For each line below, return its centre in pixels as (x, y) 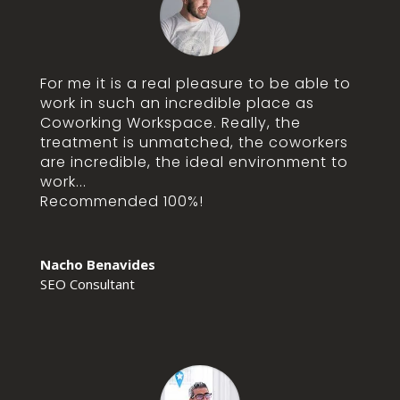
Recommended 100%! (121, 202)
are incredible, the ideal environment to (194, 162)
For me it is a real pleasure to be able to (195, 84)
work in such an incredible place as (177, 104)
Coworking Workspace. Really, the (170, 123)
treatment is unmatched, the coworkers (194, 143)
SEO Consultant (87, 284)
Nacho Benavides (97, 265)
